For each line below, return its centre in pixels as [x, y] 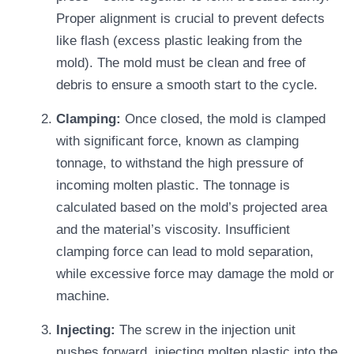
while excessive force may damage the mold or [195, 273]
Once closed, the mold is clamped [225, 119]
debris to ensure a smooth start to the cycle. [187, 85]
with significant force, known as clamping [177, 141]
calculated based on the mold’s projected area [192, 207]
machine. [83, 296]
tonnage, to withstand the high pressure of [180, 163]
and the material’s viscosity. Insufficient [173, 229]
